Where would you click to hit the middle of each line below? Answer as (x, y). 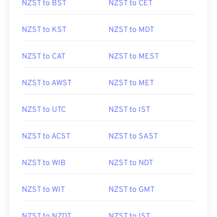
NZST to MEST (134, 57)
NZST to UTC (44, 110)
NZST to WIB (44, 163)
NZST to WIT (43, 190)
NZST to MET (131, 83)
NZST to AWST (47, 83)
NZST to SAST (133, 137)
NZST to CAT (44, 57)
